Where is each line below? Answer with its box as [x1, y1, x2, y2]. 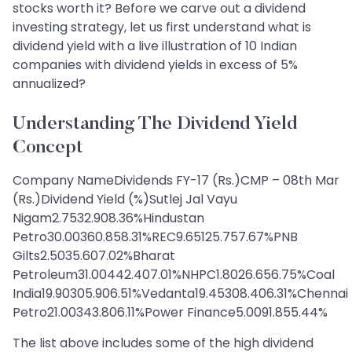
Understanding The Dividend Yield [13, 115, 298, 134]
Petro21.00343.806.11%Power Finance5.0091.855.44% [13, 303, 328, 322]
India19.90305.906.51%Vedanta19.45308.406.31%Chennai [13, 284, 348, 303]
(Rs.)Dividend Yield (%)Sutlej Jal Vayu [13, 190, 237, 209]
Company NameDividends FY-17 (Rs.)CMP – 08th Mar [13, 171, 339, 190]
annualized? [13, 75, 86, 93]
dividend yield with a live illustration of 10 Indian [13, 37, 297, 56]
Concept [13, 138, 83, 158]
